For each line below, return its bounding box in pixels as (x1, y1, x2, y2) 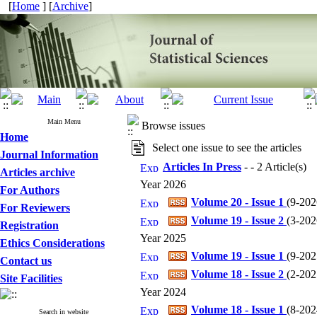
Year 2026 (129, 178, 186, 190)
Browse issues (142, 120, 205, 132)
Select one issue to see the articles (152, 142, 301, 154)
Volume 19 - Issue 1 (191, 250, 287, 262)
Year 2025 (129, 232, 186, 244)
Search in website (39, 308, 88, 316)
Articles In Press (163, 161, 241, 173)
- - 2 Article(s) (241, 161, 306, 173)
